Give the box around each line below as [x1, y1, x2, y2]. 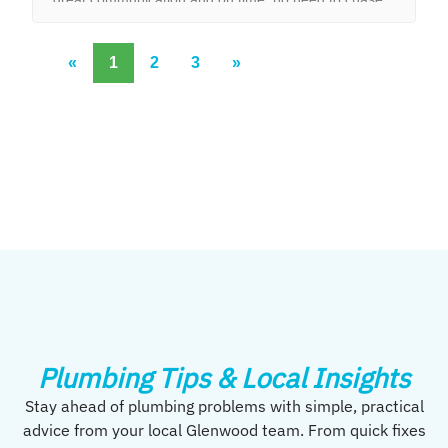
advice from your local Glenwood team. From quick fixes [22, 420, 426, 441]
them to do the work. [53, 13, 184, 30]
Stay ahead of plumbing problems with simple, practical [24, 396, 424, 417]
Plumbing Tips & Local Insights [38, 360, 410, 396]
